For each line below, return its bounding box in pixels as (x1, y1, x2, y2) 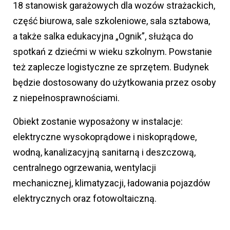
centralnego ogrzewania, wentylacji (13, 162, 156, 174)
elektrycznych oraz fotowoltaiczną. (13, 193, 157, 204)
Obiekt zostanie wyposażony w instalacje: (13, 116, 183, 127)
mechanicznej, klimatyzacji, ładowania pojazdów (13, 178, 210, 189)
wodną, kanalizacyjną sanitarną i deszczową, (13, 147, 196, 158)
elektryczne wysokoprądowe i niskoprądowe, (13, 131, 197, 143)
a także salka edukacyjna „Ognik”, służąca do (13, 31, 193, 42)
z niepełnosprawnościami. (13, 92, 120, 104)
